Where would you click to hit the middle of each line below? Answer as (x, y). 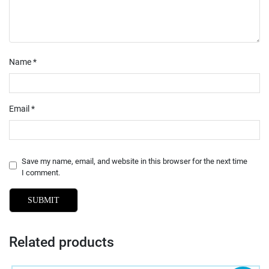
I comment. (41, 173)
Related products (62, 243)
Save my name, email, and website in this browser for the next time (134, 162)
